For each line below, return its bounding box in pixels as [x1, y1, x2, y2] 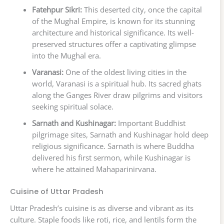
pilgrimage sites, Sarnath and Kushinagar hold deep [31, 129, 208, 140]
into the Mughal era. [31, 50, 101, 61]
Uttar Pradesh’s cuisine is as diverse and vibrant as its [10, 203, 193, 213]
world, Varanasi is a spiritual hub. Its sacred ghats [31, 78, 201, 89]
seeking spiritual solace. [31, 101, 113, 112]
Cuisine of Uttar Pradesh [10, 186, 103, 197]
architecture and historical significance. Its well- [31, 27, 194, 38]
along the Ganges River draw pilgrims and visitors [31, 90, 202, 100]
